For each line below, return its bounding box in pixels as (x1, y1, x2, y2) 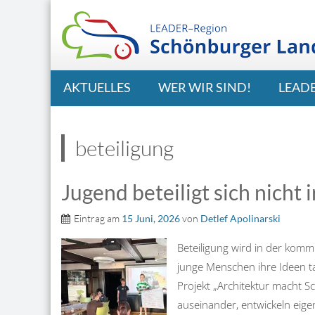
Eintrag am (74, 212, 122, 224)
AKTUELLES (63, 79, 131, 95)
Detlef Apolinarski (200, 212, 281, 224)
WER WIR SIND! (158, 79, 251, 95)
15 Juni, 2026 (122, 212, 180, 224)
